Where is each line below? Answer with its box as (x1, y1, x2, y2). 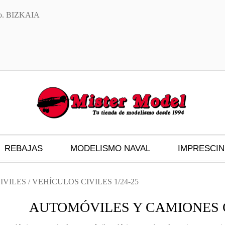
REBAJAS (5, 144, 43, 153)
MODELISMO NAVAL (70, 144, 150, 153)
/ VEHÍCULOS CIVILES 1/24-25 (26, 177, 139, 186)
